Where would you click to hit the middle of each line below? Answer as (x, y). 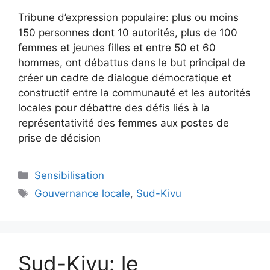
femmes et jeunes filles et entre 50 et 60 (117, 47)
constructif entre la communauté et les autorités (134, 93)
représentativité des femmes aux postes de (124, 123)
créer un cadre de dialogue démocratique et (125, 77)
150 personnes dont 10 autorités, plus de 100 (128, 32)
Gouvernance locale (83, 193)
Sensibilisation (70, 175)
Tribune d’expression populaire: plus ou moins (128, 17)
